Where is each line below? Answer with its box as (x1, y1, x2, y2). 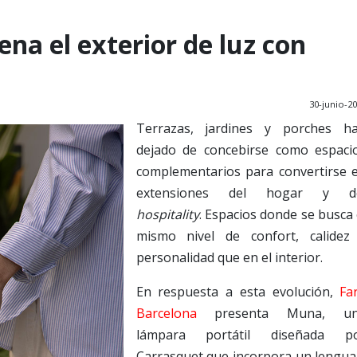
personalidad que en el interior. (135, 248, 323, 266)
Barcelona (135, 304, 197, 322)
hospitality (135, 205, 199, 223)
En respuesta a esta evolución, (135, 282, 340, 300)
